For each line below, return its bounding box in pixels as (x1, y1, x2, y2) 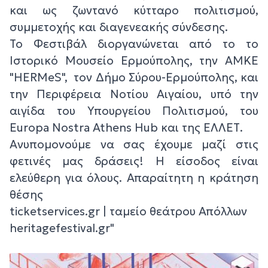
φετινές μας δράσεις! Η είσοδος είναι (10, 154, 258, 169)
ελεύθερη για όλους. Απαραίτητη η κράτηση (10, 170, 258, 185)
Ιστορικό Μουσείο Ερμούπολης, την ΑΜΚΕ (10, 53, 258, 68)
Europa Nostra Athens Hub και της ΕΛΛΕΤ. (10, 120, 243, 135)
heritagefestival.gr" (10, 221, 114, 236)
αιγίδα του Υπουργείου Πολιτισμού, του (10, 103, 258, 118)
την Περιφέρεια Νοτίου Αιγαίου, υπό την (10, 87, 258, 102)
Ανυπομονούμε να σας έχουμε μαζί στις (10, 137, 258, 152)
